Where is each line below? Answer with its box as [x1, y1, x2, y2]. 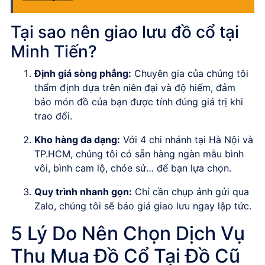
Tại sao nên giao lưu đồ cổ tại [11, 21, 239, 42]
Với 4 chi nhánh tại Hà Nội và [120, 133, 253, 146]
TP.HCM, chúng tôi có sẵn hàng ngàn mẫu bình [34, 147, 244, 160]
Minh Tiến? [11, 41, 97, 62]
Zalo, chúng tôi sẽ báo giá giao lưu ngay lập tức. [34, 199, 251, 212]
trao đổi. [34, 109, 72, 122]
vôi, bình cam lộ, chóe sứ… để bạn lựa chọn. [34, 161, 231, 174]
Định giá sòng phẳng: [34, 67, 131, 79]
